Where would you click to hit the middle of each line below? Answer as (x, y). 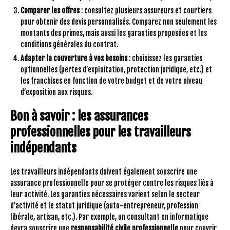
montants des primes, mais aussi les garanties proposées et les (114, 33)
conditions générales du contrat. (69, 44)
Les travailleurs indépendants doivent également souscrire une (104, 171)
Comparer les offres (50, 10)
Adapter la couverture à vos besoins (74, 58)
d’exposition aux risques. (56, 92)
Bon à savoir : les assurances (79, 116)
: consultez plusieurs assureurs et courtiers (146, 10)
